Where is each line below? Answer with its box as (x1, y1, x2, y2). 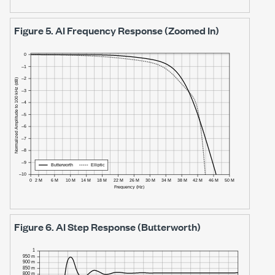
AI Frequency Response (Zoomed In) (55, 23, 219, 38)
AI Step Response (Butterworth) (56, 220, 201, 234)
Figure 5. (14, 23, 55, 38)
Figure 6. (14, 220, 56, 234)
